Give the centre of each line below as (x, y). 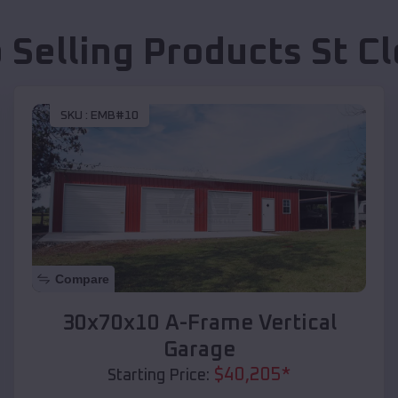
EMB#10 (115, 116)
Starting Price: (159, 375)
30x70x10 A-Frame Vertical (199, 323)
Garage (199, 350)
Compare (82, 279)
